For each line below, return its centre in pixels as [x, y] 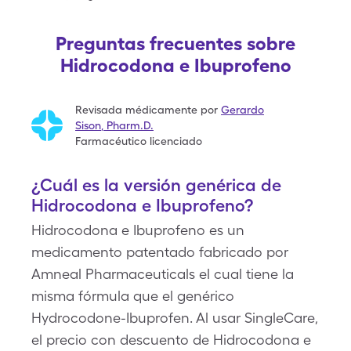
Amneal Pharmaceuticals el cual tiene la [163, 274]
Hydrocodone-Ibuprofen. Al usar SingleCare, [174, 318]
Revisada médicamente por [147, 110]
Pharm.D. [130, 125]
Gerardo [242, 110]
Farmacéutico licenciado [139, 141]
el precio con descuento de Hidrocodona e [171, 340]
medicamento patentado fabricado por [160, 252]
